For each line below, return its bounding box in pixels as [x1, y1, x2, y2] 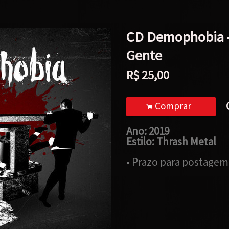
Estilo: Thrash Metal [126, 134, 216, 148]
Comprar [153, 100, 195, 112]
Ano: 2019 [126, 124, 169, 138]
